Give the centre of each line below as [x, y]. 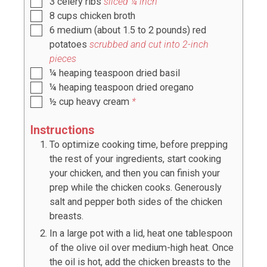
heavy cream [103, 101]
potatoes [69, 44]
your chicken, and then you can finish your [135, 173]
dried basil [158, 73]
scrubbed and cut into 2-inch [149, 44]
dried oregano [165, 87]
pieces [63, 58]
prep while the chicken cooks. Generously [136, 188]
